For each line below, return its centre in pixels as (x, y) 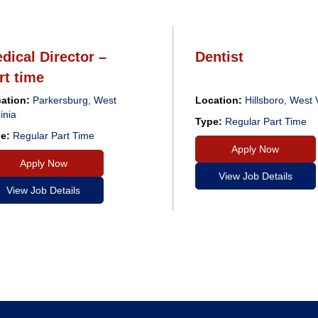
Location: (218, 100)
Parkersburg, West (73, 100)
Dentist (219, 56)
